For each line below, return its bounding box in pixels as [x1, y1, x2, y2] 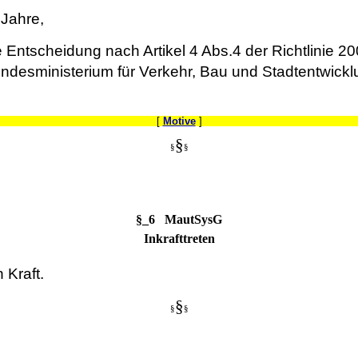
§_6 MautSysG [136, 212, 222, 226]
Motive [162, 114, 196, 127]
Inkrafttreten [143, 231, 215, 245]
